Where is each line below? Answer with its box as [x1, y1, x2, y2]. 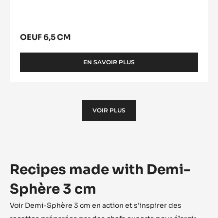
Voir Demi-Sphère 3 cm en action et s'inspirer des [10, 200, 182, 210]
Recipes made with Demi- [10, 161, 190, 178]
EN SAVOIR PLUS [83, 58, 135, 66]
